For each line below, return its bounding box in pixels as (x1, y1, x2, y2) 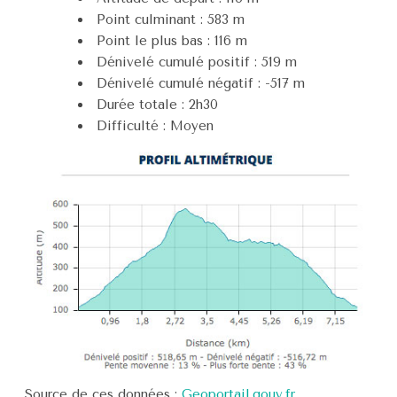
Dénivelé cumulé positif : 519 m (97, 53, 297, 70)
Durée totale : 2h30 (97, 96, 218, 113)
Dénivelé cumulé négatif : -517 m (97, 74, 305, 91)
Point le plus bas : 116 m (97, 32, 247, 49)
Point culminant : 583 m (97, 11, 245, 27)
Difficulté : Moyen (97, 117, 214, 134)
